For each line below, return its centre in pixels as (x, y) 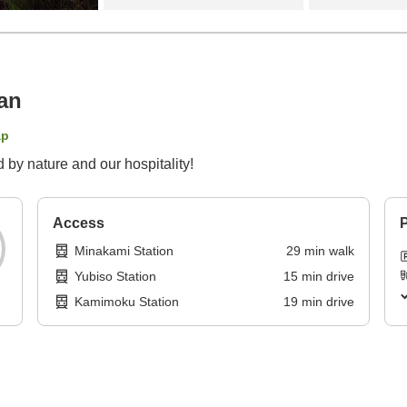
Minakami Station (124, 251)
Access (79, 223)
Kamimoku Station (127, 302)
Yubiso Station (116, 277)
